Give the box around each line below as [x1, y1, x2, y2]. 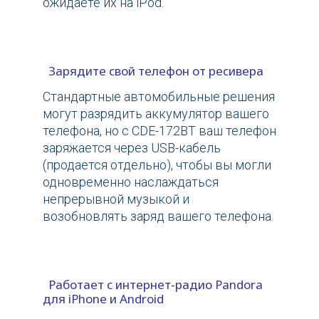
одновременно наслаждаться [43, 174, 219, 190]
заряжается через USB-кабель [43, 140, 221, 156]
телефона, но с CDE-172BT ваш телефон [43, 123, 276, 139]
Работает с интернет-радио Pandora [43, 276, 263, 293]
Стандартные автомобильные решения [43, 89, 275, 105]
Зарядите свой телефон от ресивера [43, 63, 263, 80]
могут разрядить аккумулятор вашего [43, 106, 269, 122]
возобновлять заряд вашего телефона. [43, 209, 273, 224]
